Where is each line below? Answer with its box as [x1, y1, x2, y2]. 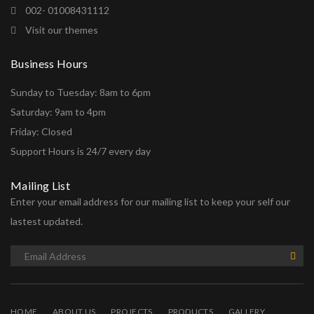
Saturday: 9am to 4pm [11, 106, 106, 118]
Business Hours [11, 57, 88, 70]
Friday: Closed [11, 125, 72, 137]
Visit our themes [25, 24, 98, 36]
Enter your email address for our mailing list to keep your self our [11, 196, 290, 207]
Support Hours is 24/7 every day [11, 145, 151, 157]
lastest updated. [11, 215, 83, 227]
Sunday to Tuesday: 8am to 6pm [11, 86, 151, 98]
